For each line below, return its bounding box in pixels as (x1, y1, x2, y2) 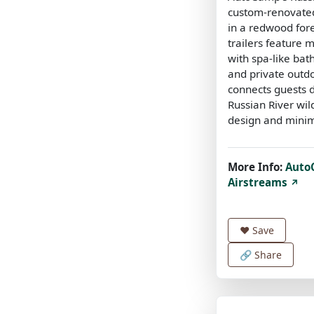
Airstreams (228, 175, 290, 189)
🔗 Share (240, 247, 282, 261)
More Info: (228, 159, 282, 174)
